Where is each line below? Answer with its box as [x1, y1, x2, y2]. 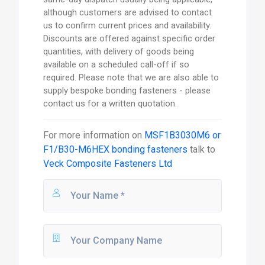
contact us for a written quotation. [43, 98, 177, 109]
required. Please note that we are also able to [43, 72, 219, 83]
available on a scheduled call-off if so [43, 59, 189, 70]
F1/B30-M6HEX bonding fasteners [43, 144, 188, 156]
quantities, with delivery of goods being [43, 46, 194, 57]
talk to [187, 144, 215, 156]
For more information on [43, 130, 144, 141]
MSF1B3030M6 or [144, 130, 221, 141]
